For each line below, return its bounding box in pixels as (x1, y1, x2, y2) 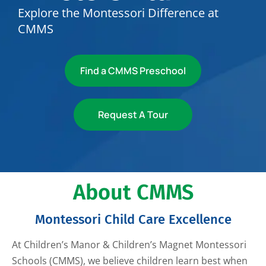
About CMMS (72, 179, 194, 205)
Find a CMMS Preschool (80, 64, 186, 77)
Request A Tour (98, 108, 168, 121)
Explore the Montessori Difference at (18, 5, 218, 21)
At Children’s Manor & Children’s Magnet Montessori (12, 238, 246, 251)
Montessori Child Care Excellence (34, 211, 232, 227)
